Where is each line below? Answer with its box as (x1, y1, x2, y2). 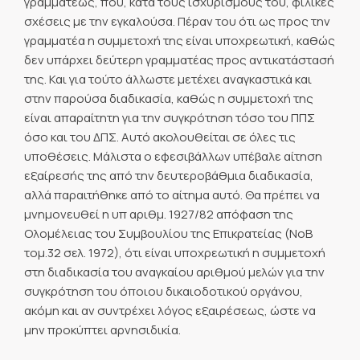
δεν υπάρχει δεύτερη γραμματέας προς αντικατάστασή (24, 51, 334, 68)
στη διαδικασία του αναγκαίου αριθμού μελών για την (24, 263, 325, 280)
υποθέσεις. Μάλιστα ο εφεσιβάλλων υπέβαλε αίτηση (24, 147, 322, 165)
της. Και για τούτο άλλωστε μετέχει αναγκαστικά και (24, 70, 312, 88)
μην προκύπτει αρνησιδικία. (24, 321, 181, 338)
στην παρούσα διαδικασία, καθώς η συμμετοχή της (24, 89, 313, 107)
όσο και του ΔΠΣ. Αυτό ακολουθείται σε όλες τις (24, 128, 296, 145)
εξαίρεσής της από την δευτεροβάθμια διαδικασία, (24, 166, 313, 184)
